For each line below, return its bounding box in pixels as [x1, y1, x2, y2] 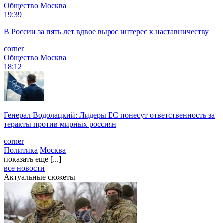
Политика [4, 145, 38, 154]
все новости [4, 163, 45, 172]
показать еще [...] [4, 154, 61, 163]
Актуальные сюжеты [4, 172, 75, 181]
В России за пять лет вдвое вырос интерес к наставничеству [4, 27, 209, 36]
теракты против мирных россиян [4, 119, 116, 128]
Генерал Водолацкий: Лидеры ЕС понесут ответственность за [4, 111, 215, 119]
